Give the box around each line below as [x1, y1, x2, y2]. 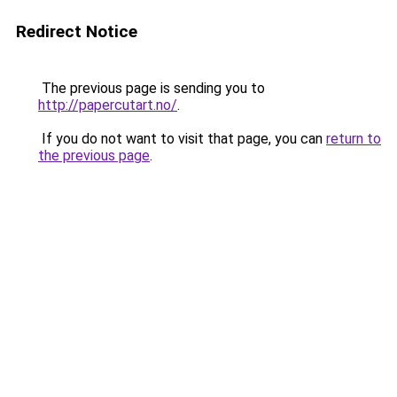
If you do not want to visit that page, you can [38, 130, 326, 147]
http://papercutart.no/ [38, 97, 177, 113]
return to [326, 130, 381, 147]
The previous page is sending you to [38, 80, 265, 97]
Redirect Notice [16, 21, 137, 42]
